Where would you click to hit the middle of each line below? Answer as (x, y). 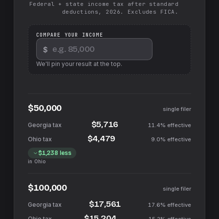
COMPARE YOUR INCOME (70, 35)
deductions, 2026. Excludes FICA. (120, 12)
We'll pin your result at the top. (79, 64)
